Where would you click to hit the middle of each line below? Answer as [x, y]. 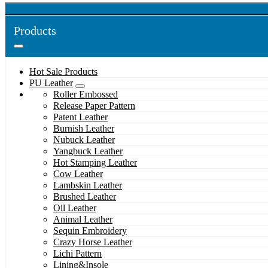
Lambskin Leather [88, 185]
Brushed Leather [85, 197]
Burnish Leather [84, 129]
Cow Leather [78, 174]
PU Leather [51, 83]
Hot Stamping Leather [95, 163]
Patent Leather [80, 117]
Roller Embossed [86, 95]
